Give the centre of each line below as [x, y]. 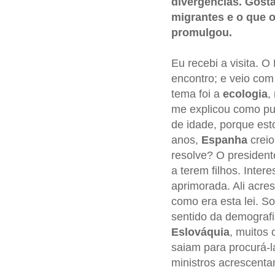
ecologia [245, 94]
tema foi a [197, 94]
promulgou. [201, 33]
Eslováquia [200, 232]
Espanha [224, 140]
